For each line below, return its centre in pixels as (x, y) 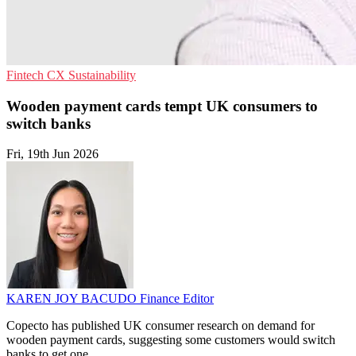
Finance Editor (177, 299)
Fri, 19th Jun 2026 (52, 154)
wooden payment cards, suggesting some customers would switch (171, 340)
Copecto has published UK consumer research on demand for (161, 326)
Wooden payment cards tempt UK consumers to (162, 106)
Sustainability (102, 75)
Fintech (27, 75)
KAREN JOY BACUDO (73, 299)
